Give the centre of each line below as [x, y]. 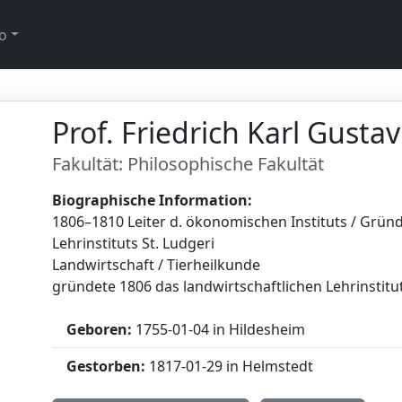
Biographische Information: [153, 200]
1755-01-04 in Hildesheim [219, 329]
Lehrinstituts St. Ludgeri [134, 243]
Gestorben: [106, 366]
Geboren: [100, 329]
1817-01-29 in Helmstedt [230, 366]
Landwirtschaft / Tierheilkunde [157, 265]
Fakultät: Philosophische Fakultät [188, 164]
